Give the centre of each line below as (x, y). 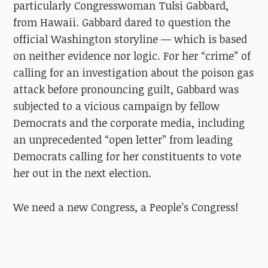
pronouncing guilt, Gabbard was (159, 89)
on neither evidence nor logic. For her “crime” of (132, 55)
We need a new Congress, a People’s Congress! (126, 207)
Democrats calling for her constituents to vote (127, 156)
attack (31, 89)
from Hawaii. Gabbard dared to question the (122, 22)
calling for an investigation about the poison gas (134, 72)
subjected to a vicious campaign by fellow (117, 106)
